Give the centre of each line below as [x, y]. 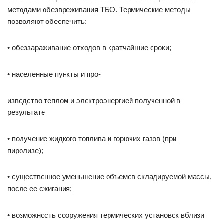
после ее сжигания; [40, 188]
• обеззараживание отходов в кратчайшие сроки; [89, 48]
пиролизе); [25, 150]
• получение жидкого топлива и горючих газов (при [92, 139]
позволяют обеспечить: [47, 21]
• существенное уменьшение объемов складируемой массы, [109, 177]
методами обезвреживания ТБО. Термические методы [99, 10]
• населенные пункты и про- [54, 74]
